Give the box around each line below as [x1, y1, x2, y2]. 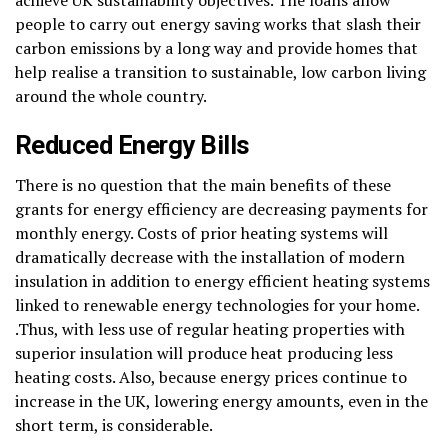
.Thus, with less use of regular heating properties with [15, 317, 405, 340]
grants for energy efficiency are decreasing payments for [15, 197, 428, 220]
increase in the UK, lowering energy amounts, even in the [15, 389, 428, 412]
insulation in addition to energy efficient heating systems [15, 269, 430, 292]
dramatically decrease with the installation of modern [15, 245, 405, 268]
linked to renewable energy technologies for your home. [15, 293, 419, 316]
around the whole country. [15, 84, 207, 107]
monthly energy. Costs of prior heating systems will [15, 221, 388, 244]
